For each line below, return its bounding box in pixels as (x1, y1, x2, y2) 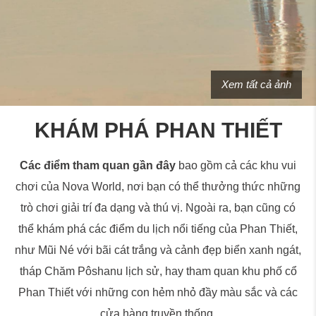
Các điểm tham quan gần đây (20, 159, 176, 171)
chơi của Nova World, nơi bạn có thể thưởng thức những (16, 181, 300, 193)
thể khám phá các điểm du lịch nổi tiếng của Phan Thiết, (18, 223, 298, 235)
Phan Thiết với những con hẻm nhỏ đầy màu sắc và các (18, 286, 298, 298)
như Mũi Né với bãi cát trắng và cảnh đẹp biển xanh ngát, (15, 244, 301, 256)
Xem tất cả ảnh (221, 78, 291, 90)
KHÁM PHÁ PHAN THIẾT (34, 119, 282, 142)
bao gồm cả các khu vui (176, 159, 296, 171)
